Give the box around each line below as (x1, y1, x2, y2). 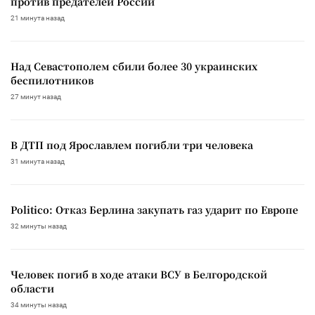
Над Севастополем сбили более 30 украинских (11, 58, 257, 73)
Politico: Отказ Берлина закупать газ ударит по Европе (11, 202, 298, 217)
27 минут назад (11, 92, 61, 101)
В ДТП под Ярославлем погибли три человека (11, 137, 253, 152)
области (11, 281, 54, 295)
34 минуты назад (11, 300, 67, 309)
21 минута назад (11, 13, 65, 22)
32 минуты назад (11, 221, 67, 230)
